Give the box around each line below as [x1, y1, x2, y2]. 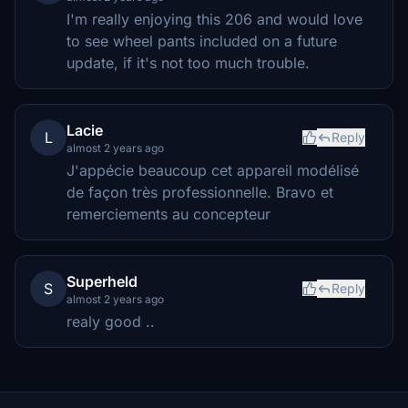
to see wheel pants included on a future [66, 31, 337, 50]
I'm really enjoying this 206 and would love [66, 9, 362, 28]
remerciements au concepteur [66, 204, 270, 223]
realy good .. [66, 311, 155, 331]
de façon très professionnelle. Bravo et [66, 182, 333, 201]
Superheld [66, 271, 138, 291]
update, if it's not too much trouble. [66, 53, 310, 72]
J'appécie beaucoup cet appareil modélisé [66, 160, 359, 179]
